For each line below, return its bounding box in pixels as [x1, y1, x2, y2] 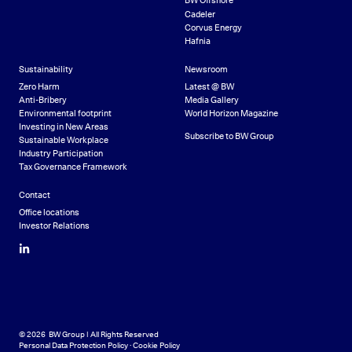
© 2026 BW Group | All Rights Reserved [19, 328, 159, 340]
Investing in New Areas [19, 121, 108, 134]
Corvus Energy [184, 21, 242, 34]
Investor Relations [19, 220, 90, 233]
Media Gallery [184, 93, 239, 106]
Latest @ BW [184, 80, 234, 93]
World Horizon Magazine [184, 107, 278, 119]
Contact [19, 189, 50, 202]
